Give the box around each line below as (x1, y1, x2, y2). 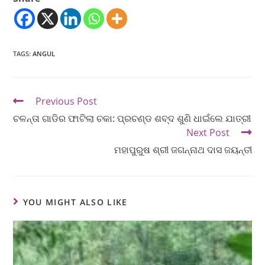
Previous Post (35, 95, 98, 108)
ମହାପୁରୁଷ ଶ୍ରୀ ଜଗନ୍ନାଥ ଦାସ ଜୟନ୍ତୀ (114, 143, 252, 157)
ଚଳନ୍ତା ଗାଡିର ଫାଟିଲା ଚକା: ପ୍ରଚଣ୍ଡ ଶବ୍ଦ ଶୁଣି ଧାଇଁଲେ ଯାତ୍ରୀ (13, 112, 251, 125)
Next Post (186, 126, 230, 140)
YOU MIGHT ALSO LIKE (22, 196, 128, 208)
